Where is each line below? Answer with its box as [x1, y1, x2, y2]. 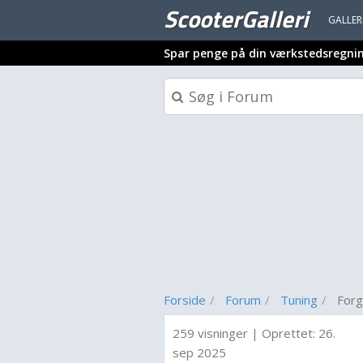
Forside [164, 292, 206, 308]
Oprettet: [262, 325, 318, 341]
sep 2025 [173, 344, 226, 361]
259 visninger [173, 325, 248, 341]
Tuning [280, 292, 318, 308]
